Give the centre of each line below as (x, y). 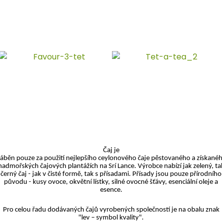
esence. (111, 190)
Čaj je (111, 150)
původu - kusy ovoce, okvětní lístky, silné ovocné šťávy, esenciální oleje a (111, 182)
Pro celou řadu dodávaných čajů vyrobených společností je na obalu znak (111, 210)
